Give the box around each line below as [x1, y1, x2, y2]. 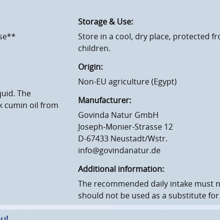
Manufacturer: [78, 95, 131, 106]
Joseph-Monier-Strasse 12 [78, 121, 173, 133]
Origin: [78, 61, 103, 73]
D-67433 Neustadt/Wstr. [78, 133, 167, 144]
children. [78, 43, 110, 54]
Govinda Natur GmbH [78, 110, 159, 121]
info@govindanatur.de [78, 145, 161, 156]
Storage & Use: [78, 16, 133, 27]
